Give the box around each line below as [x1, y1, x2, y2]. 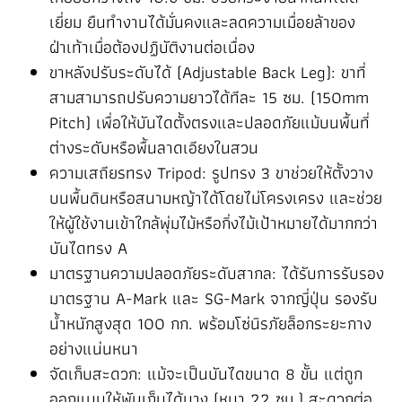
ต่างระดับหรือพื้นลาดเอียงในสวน [49, 134, 258, 162]
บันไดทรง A [49, 234, 127, 262]
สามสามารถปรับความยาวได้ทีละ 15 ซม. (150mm [49, 83, 369, 111]
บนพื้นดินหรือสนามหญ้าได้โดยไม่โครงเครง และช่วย [49, 184, 382, 212]
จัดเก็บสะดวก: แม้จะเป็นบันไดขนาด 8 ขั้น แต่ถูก [49, 360, 363, 388]
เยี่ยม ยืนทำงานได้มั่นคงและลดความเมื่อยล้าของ [49, 8, 355, 36]
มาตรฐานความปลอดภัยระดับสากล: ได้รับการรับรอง [49, 259, 384, 287]
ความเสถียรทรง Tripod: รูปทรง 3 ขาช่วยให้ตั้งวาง [49, 159, 373, 187]
